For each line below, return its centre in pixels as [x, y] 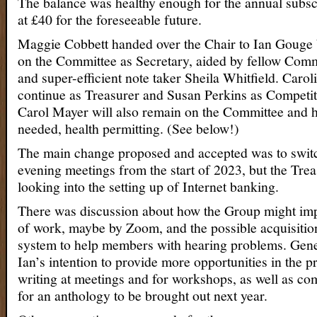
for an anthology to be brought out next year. [143, 295]
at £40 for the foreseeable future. [110, 19]
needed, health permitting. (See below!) [128, 128]
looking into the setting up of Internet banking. [148, 186]
